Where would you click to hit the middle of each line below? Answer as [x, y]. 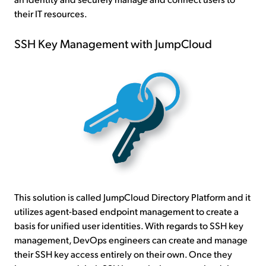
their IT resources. [51, 13]
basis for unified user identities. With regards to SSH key [129, 226]
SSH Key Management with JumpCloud [113, 43]
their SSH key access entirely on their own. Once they [123, 254]
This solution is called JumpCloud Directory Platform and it [132, 197]
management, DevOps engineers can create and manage [131, 240]
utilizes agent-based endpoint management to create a [126, 211]
